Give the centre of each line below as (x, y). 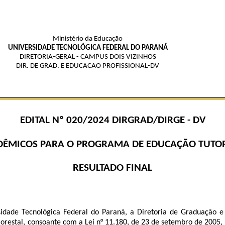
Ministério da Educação (88, 39)
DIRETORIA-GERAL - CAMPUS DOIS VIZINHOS (88, 57)
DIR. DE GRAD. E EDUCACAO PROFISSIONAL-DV (88, 66)
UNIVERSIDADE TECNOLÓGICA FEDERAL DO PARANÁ (88, 48)
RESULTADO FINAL (113, 168)
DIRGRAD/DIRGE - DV (157, 121)
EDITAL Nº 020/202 (62, 121)
